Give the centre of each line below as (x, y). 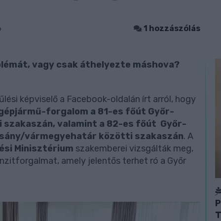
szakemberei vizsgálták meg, (133, 148)
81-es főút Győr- (136, 111)
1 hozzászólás (172, 28)
